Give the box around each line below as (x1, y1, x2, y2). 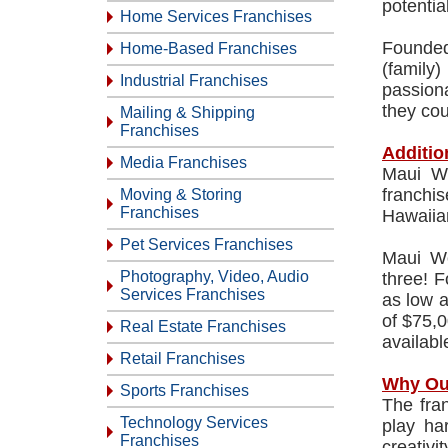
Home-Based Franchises (120, 40, 297, 57)
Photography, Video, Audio (120, 268, 309, 285)
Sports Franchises (120, 382, 249, 399)
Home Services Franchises (120, 8, 312, 25)
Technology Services (120, 414, 268, 431)
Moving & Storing (120, 186, 242, 203)
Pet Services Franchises (120, 236, 293, 253)
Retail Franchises (120, 350, 245, 367)
